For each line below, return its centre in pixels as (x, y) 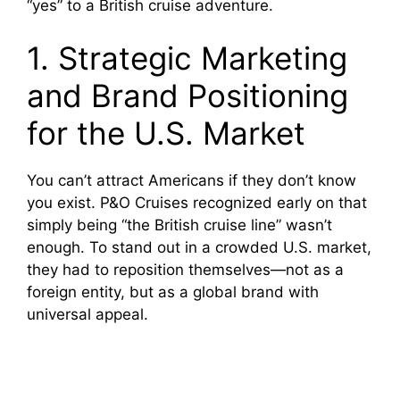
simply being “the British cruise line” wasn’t (179, 225)
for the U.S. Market (166, 133)
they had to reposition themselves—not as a (185, 270)
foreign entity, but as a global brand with (173, 292)
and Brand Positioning (187, 96)
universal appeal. (87, 315)
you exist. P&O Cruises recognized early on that (197, 203)
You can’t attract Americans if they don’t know (192, 181)
